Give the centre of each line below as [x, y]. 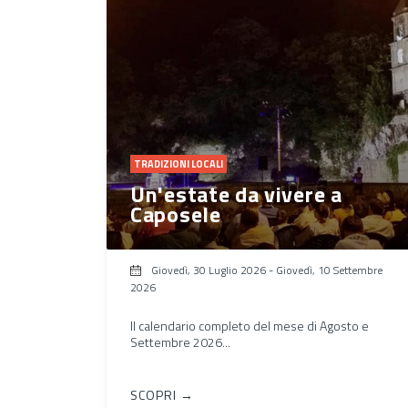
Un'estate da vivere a [236, 194]
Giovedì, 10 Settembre [329, 270]
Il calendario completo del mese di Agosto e [250, 325]
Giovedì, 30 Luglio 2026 [209, 270]
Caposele [176, 214]
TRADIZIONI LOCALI [178, 163]
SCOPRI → [162, 394]
